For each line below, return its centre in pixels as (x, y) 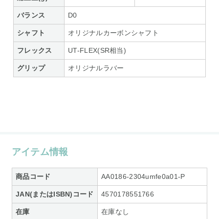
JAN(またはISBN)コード (55, 194)
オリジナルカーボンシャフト (114, 33)
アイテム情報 (40, 152)
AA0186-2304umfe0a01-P (143, 176)
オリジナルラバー (96, 68)
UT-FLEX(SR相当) (97, 51)
